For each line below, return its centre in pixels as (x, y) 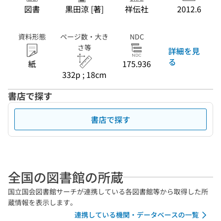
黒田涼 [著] (84, 9)
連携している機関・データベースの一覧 (137, 215)
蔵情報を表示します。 (42, 202)
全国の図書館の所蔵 (66, 177)
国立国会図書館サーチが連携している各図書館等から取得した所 (108, 191)
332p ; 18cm (84, 74)
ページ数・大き (84, 37)
